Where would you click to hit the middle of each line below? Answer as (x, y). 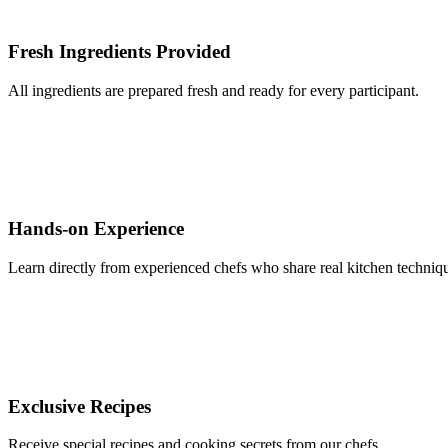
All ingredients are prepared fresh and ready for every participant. (213, 90)
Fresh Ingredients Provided (119, 51)
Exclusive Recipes (79, 406)
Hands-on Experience (96, 229)
